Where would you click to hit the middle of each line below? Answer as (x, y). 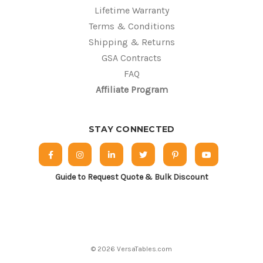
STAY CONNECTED (131, 129)
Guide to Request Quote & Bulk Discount (131, 177)
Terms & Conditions (131, 26)
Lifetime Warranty (131, 11)
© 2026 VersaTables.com (131, 249)
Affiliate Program (131, 90)
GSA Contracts (131, 58)
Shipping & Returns (131, 42)
